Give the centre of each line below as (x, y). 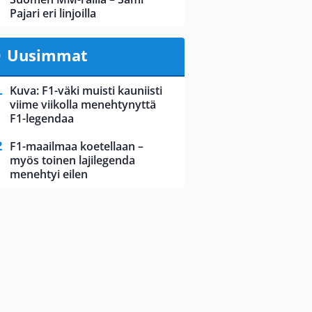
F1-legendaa (42, 119)
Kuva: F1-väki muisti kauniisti (86, 91)
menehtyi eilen (49, 174)
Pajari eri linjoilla (53, 14)
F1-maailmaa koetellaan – (77, 147)
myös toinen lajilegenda (72, 161)
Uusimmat (47, 55)
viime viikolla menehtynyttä (83, 105)
